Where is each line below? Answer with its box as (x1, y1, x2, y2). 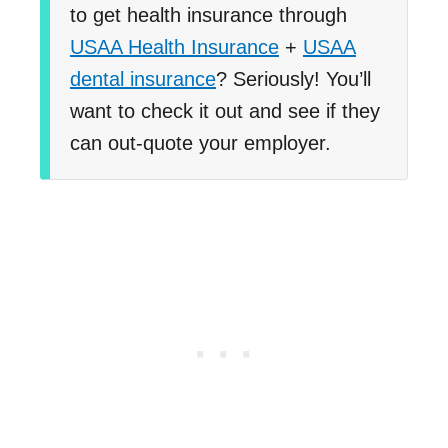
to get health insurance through (70, 3, 347, 26)
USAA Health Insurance (70, 35, 279, 58)
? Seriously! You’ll (216, 67, 371, 90)
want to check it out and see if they (70, 99, 380, 122)
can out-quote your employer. (70, 131, 331, 154)
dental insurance (70, 67, 216, 90)
